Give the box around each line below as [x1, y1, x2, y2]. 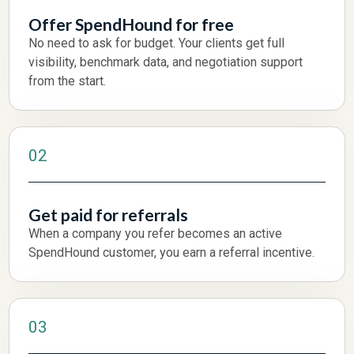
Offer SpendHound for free [28, 13, 235, 34]
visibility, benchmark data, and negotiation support [28, 54, 303, 70]
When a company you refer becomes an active [28, 225, 283, 241]
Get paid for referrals [28, 204, 189, 224]
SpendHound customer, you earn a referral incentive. [28, 244, 315, 260]
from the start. [28, 73, 107, 88]
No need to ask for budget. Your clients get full [28, 35, 285, 51]
